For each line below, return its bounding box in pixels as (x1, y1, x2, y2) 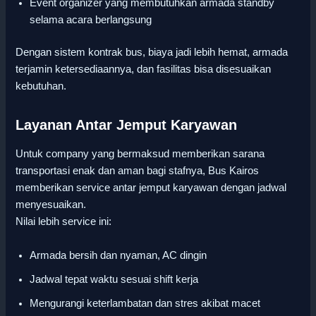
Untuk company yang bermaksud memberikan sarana (16, 148, 265, 160)
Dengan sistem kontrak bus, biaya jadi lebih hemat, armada (16, 47, 288, 59)
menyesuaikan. (16, 199, 87, 211)
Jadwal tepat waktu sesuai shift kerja (30, 273, 199, 285)
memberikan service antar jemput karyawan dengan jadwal (16, 182, 287, 194)
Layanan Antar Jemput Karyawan (16, 117, 238, 133)
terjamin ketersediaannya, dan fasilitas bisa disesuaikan (16, 63, 272, 75)
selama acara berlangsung (30, 14, 152, 26)
